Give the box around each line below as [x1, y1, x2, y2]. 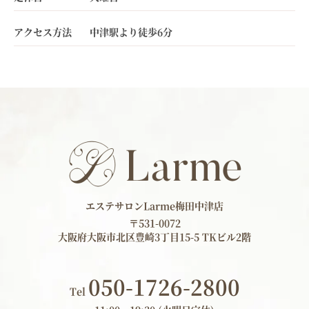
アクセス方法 [14, 25, 72, 39]
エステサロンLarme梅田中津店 [86, 199, 223, 212]
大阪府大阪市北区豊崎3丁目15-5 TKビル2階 [58, 230, 251, 243]
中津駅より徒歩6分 [90, 25, 172, 39]
